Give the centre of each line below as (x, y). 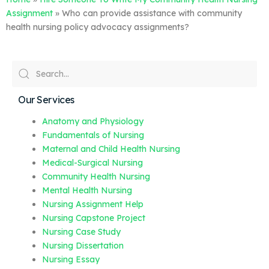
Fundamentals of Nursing (93, 135)
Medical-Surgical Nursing (92, 163)
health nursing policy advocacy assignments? (98, 27)
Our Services (46, 100)
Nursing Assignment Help (93, 204)
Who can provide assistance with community (152, 13)
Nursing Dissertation (83, 246)
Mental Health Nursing (87, 190)
